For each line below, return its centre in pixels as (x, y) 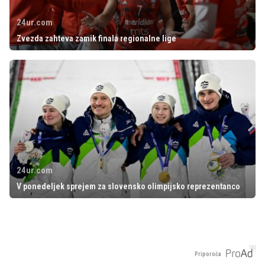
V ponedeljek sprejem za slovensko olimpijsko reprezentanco (128, 186)
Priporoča (208, 254)
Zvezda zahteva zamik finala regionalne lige (96, 38)
